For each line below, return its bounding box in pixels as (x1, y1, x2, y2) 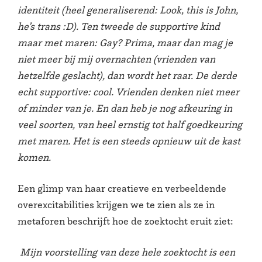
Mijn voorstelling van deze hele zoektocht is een (18, 245, 235, 258)
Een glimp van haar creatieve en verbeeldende (18, 181, 226, 195)
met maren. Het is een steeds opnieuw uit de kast (18, 135, 240, 148)
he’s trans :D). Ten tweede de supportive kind (18, 20, 220, 33)
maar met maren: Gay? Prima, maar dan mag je (18, 36, 233, 50)
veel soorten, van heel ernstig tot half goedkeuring (18, 118, 242, 132)
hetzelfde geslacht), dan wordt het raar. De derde (18, 69, 237, 82)
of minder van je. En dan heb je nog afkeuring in (18, 102, 232, 115)
